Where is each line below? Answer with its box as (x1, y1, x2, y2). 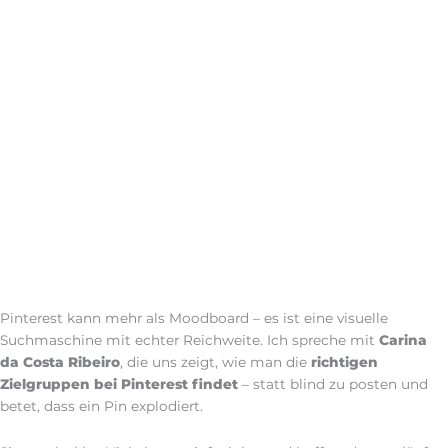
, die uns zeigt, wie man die (120, 354, 311, 371)
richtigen (311, 354, 378, 371)
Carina (379, 332, 427, 349)
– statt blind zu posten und (238, 376, 428, 393)
